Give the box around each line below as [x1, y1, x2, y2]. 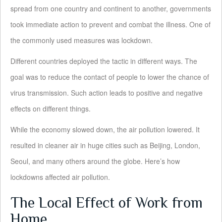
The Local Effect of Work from [10, 194, 203, 212]
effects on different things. [10, 104, 91, 114]
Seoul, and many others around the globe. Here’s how [10, 156, 180, 166]
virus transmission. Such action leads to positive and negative [10, 88, 203, 98]
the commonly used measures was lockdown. [10, 35, 153, 46]
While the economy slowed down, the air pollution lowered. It [10, 124, 200, 135]
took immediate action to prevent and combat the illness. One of [10, 19, 211, 30]
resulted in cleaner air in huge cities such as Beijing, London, [10, 140, 200, 151]
